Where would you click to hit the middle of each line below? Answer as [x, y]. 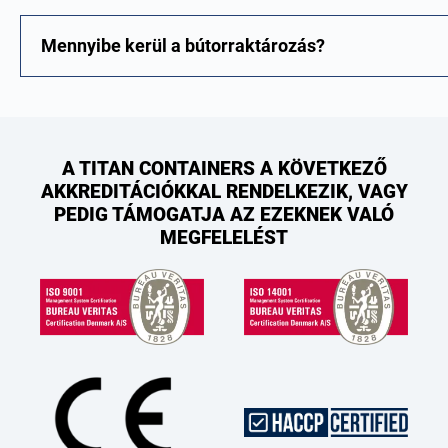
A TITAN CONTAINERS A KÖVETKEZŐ [224, 169]
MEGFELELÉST [224, 238]
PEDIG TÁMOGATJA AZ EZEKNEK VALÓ [224, 215]
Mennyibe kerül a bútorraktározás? [183, 46]
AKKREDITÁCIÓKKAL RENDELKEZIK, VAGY [224, 192]
